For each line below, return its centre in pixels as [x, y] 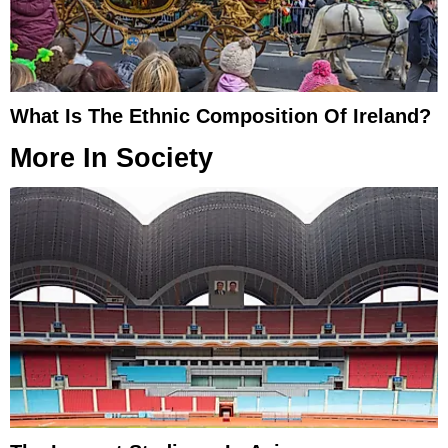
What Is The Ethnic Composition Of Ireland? [220, 116]
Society [164, 158]
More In [63, 158]
